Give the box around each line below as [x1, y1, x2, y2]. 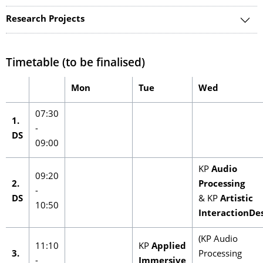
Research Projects [6, 15, 85, 24]
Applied [151, 242, 186, 251]
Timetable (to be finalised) [6, 58, 145, 69]
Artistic [220, 195, 253, 204]
